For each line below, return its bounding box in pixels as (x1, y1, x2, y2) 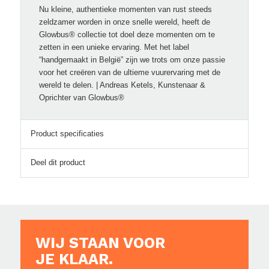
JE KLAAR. (35, 250, 113, 268)
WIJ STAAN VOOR (35, 234, 165, 252)
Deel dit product (30, 157, 85, 167)
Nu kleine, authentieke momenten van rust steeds (38, 4, 212, 14)
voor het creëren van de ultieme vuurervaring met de (38, 67, 220, 77)
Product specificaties (30, 128, 104, 138)
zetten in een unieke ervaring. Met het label (38, 42, 189, 52)
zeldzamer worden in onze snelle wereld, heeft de (38, 17, 210, 26)
